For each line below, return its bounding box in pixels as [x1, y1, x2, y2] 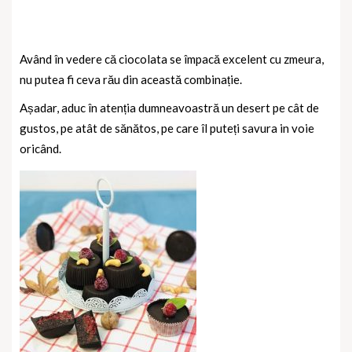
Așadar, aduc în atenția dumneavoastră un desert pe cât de [20, 100, 319, 115]
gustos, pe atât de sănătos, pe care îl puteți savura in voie [20, 120, 314, 135]
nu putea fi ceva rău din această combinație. [20, 71, 242, 86]
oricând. [20, 141, 61, 156]
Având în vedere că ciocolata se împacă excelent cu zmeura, [20, 51, 324, 66]
